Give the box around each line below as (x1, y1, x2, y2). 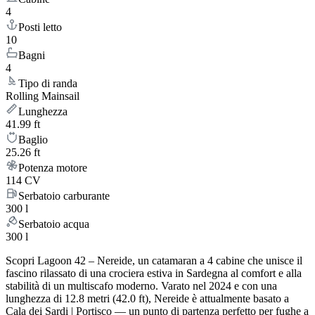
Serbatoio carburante (18, 190, 110, 202)
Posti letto (18, 21, 62, 34)
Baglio (18, 134, 48, 146)
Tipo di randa (18, 77, 77, 90)
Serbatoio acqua (18, 218, 89, 231)
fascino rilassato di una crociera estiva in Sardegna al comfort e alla (6, 267, 302, 280)
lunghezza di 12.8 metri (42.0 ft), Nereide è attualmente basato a (6, 292, 289, 305)
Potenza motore (18, 162, 87, 174)
